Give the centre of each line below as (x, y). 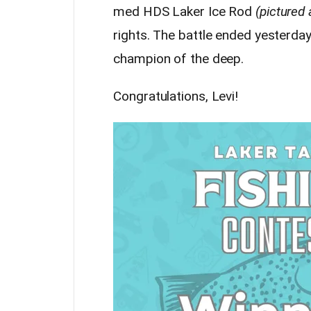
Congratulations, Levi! (176, 96)
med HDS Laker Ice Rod (183, 11)
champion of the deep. (179, 59)
